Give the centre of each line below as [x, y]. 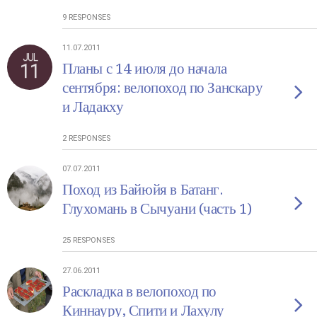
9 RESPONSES [86, 17]
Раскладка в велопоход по [140, 292]
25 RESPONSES [88, 240]
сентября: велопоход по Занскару [163, 88]
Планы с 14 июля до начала [145, 69]
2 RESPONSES [86, 138]
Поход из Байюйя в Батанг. [143, 190]
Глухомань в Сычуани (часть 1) [157, 209]
